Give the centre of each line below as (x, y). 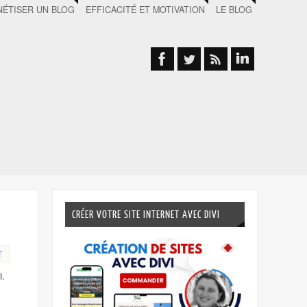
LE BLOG (234, 10)
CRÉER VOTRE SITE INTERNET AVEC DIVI (146, 214)
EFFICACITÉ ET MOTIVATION (145, 10)
